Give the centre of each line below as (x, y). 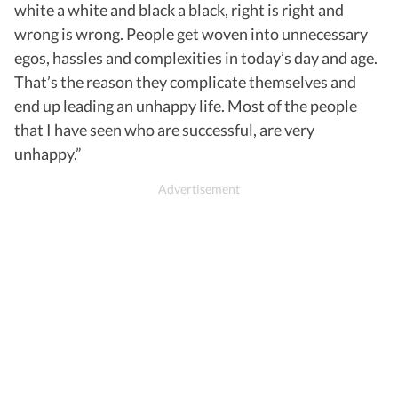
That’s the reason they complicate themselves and (185, 82)
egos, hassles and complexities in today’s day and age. (196, 58)
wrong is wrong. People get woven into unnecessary (191, 34)
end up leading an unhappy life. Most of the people (186, 106)
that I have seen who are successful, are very (164, 130)
